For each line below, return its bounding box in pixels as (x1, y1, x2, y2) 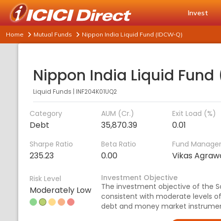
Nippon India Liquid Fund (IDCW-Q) (82, 31, 183, 38)
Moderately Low (30, 184, 91, 196)
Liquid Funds (33, 87, 72, 96)
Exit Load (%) (172, 109, 217, 118)
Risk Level (30, 174, 61, 184)
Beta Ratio (101, 139, 136, 149)
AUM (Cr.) (101, 109, 134, 118)
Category (30, 109, 62, 118)
